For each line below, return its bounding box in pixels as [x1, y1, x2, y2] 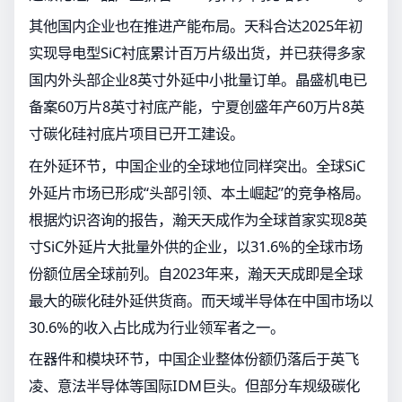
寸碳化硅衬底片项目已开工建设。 [29, 123, 244, 144]
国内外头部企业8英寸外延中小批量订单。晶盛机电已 [29, 69, 367, 91]
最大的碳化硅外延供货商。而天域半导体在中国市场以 [29, 289, 373, 310]
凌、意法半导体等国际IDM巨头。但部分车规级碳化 [29, 375, 360, 397]
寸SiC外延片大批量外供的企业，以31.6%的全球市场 [29, 235, 363, 257]
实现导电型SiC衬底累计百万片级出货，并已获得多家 [29, 42, 365, 64]
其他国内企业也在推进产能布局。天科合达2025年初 [29, 15, 363, 37]
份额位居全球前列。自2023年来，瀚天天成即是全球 [29, 262, 363, 284]
